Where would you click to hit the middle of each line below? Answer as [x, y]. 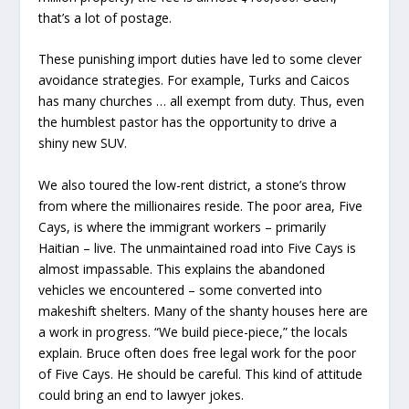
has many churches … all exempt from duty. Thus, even [202, 101]
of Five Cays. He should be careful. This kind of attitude [201, 373]
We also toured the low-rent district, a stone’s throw [193, 184]
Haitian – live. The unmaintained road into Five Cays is [198, 247]
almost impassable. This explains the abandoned [182, 268]
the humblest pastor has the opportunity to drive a [188, 122]
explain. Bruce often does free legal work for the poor [198, 352]
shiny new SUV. [83, 143]
